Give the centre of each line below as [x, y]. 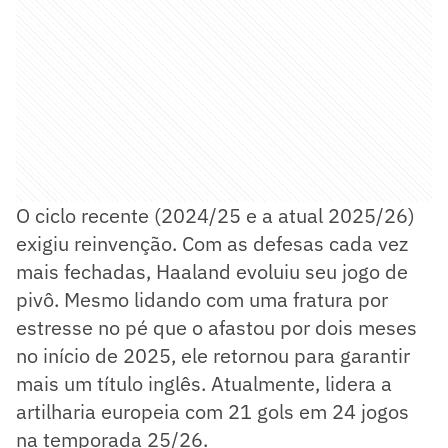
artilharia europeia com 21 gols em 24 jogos [212, 411]
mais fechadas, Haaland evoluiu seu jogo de [212, 271]
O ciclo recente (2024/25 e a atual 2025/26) [215, 215]
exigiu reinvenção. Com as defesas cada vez [212, 243]
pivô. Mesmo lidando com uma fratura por [202, 299]
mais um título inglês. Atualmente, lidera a [204, 383]
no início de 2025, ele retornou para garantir [213, 355]
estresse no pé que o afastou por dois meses [216, 327]
